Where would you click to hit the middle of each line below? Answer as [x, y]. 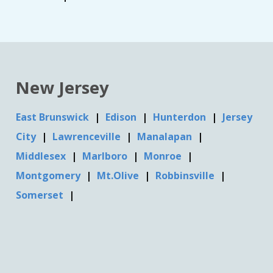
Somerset [41, 195]
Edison [122, 117]
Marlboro [106, 156]
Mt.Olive [119, 175]
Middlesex [42, 156]
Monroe [164, 156]
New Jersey [63, 87]
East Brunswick [54, 117]
